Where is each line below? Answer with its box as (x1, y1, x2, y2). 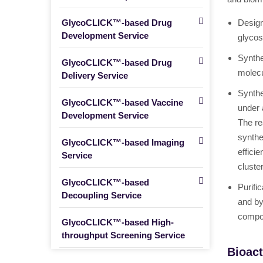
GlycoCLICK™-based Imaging (62, 137, 184, 147)
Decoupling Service (62, 190, 141, 200)
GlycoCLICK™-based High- (62, 217, 174, 227)
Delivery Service (62, 70, 128, 80)
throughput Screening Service (62, 230, 185, 240)
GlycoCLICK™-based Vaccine (62, 97, 183, 107)
